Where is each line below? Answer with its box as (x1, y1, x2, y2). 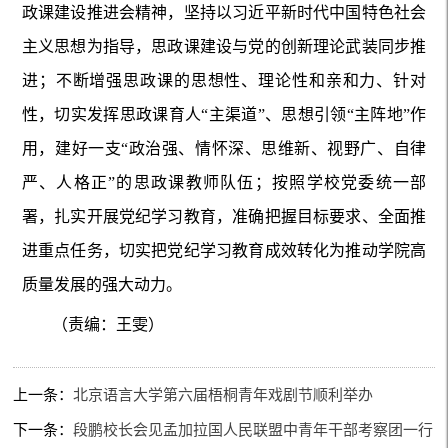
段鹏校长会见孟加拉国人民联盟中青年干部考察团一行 (73, 421, 434, 438)
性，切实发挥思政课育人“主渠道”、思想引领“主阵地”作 (21, 106, 427, 124)
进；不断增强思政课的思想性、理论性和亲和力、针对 (21, 72, 427, 90)
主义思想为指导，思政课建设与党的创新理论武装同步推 (21, 38, 427, 56)
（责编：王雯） (51, 316, 164, 334)
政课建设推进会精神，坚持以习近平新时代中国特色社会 (21, 4, 427, 22)
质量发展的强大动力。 (21, 276, 182, 294)
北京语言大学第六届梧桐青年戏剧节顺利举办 (73, 386, 374, 403)
